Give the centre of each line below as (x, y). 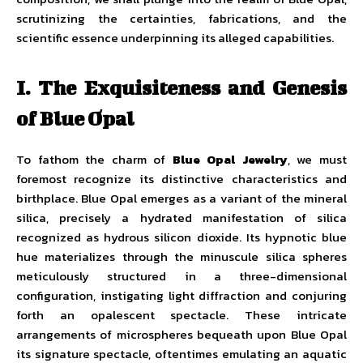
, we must (317, 159)
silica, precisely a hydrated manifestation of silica (181, 218)
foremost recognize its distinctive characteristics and (181, 179)
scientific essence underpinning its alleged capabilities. (175, 38)
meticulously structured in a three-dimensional (181, 276)
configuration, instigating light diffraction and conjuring (181, 295)
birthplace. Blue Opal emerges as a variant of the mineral (181, 198)
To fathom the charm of (94, 159)
